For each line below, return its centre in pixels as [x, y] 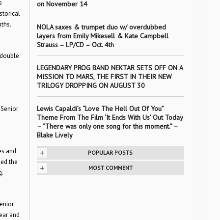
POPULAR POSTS [110, 152]
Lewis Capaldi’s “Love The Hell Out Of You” [100, 109]
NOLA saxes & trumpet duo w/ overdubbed [101, 27]
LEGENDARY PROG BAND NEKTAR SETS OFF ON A [110, 68]
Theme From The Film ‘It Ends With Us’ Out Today [110, 117]
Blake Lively [55, 135]
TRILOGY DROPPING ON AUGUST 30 [91, 85]
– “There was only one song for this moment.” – [107, 126]
